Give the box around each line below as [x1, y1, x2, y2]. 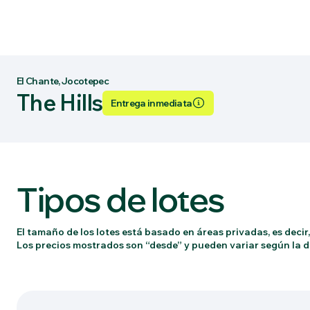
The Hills [17, 89, 103, 116]
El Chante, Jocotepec [17, 75, 109, 87]
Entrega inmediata [111, 96, 192, 109]
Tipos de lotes [17, 179, 225, 220]
